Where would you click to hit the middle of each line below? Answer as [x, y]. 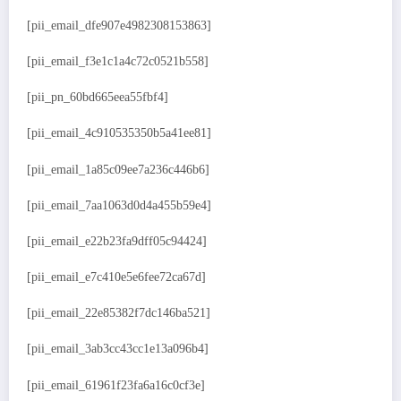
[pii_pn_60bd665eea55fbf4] [98, 98]
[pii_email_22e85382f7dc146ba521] [119, 313]
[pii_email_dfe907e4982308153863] [119, 25]
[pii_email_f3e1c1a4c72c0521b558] [118, 61]
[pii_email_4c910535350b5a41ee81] [119, 133]
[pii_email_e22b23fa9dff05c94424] [117, 241]
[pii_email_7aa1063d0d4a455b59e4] [119, 205]
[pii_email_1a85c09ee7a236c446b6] [118, 169]
